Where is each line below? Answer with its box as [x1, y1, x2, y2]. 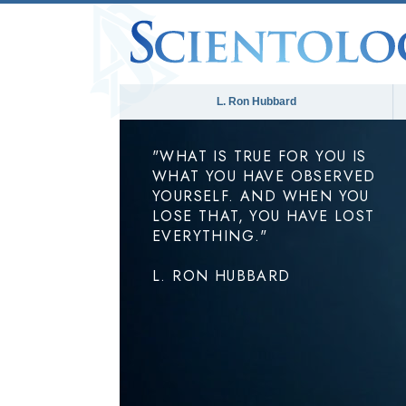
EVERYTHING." [152, 226, 268, 246]
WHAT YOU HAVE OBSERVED [152, 166, 376, 187]
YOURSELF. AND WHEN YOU [152, 186, 370, 207]
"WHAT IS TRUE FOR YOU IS [152, 146, 367, 167]
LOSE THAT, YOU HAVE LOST [152, 206, 375, 227]
